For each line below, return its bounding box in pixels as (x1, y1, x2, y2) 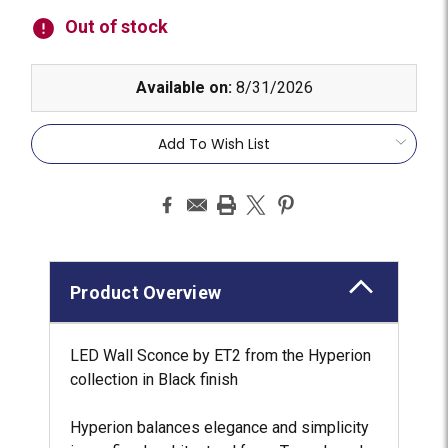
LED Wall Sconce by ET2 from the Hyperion (70, 345, 372, 365)
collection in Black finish (70, 369, 239, 389)
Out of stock (65, 15, 169, 37)
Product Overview (70, 281, 222, 303)
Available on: (135, 77, 232, 97)
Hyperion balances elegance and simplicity (70, 417, 370, 437)
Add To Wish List (158, 133, 270, 154)
